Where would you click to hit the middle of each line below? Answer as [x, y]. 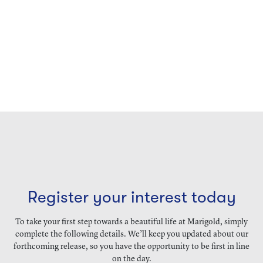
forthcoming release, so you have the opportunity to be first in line [131, 247]
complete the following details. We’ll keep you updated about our [131, 234]
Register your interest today [131, 197]
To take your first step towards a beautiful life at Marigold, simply [131, 222]
